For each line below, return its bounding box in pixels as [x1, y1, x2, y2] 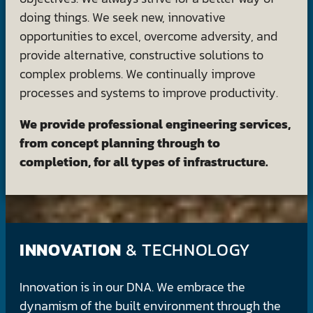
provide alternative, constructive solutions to [20, 45, 263, 65]
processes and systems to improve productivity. [20, 83, 278, 103]
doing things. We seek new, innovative [20, 8, 226, 27]
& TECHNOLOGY [125, 238, 252, 263]
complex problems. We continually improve [20, 64, 256, 84]
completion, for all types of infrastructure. [20, 152, 268, 172]
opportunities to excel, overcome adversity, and [20, 27, 277, 46]
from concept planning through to [20, 133, 220, 153]
